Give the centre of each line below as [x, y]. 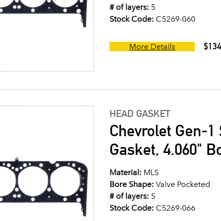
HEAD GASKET [140, 113]
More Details [152, 47]
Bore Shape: [132, 184]
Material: [126, 172]
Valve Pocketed [182, 184]
